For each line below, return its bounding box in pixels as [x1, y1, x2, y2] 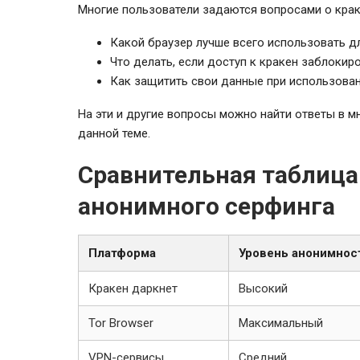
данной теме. [78, 125, 150, 141]
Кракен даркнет [88, 280, 178, 296]
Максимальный [239, 315, 323, 330]
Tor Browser [88, 315, 153, 330]
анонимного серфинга [78, 191, 335, 220]
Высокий [239, 280, 288, 296]
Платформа [88, 245, 156, 260]
